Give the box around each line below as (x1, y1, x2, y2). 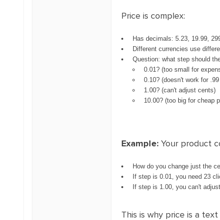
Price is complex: (121, 10, 185, 21)
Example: (121, 138, 159, 149)
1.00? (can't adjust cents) (143, 86, 216, 94)
